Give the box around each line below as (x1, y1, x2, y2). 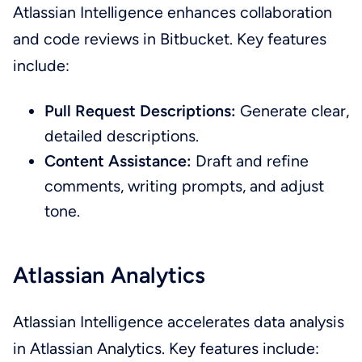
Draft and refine (192, 151, 309, 171)
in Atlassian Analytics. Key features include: (12, 338, 319, 358)
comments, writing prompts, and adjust (44, 176, 325, 196)
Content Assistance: (44, 151, 192, 171)
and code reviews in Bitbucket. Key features (12, 29, 326, 49)
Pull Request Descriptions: (44, 101, 241, 121)
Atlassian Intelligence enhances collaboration (12, 2, 332, 23)
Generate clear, (240, 101, 350, 121)
